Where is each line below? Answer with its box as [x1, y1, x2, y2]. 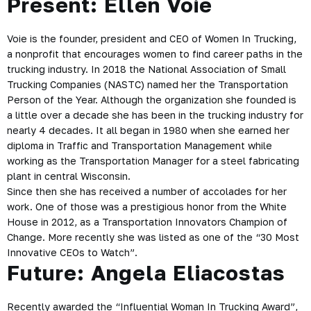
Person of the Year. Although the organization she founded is [7, 94, 296, 106]
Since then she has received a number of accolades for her [7, 185, 287, 198]
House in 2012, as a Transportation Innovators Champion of [7, 216, 287, 228]
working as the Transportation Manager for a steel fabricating [7, 155, 299, 167]
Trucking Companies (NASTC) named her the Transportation [7, 78, 288, 91]
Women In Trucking [205, 33, 294, 45]
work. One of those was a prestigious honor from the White [7, 201, 287, 213]
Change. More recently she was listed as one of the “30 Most [7, 231, 299, 244]
